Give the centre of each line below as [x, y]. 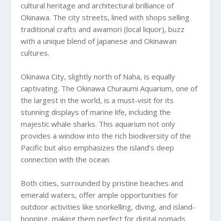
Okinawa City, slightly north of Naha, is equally [98, 76]
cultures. [35, 53]
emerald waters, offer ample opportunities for [100, 195]
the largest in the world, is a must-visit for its [97, 100]
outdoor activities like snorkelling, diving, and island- [108, 206]
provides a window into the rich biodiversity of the [106, 135]
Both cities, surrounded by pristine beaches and [102, 183]
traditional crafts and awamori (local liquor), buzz [103, 29]
